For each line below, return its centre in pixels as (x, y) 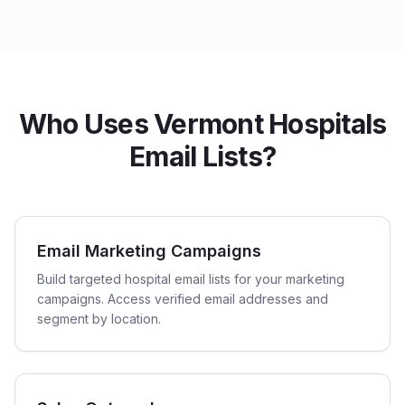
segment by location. (99, 319)
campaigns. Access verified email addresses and (183, 299)
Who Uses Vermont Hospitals (202, 124)
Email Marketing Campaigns (149, 251)
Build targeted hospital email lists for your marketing (191, 279)
